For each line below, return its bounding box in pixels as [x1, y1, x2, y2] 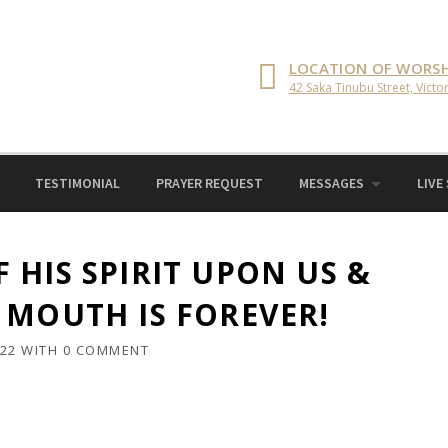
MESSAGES [299, 174, 364, 192]
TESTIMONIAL [35, 174, 120, 192]
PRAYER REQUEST [156, 174, 263, 192]
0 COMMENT [62, 341, 149, 359]
